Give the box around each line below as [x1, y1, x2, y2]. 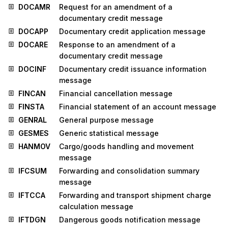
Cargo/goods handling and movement [59, 142, 194, 151]
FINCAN [18, 89, 46, 98]
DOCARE [18, 40, 48, 49]
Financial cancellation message [59, 89, 173, 98]
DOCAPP [18, 27, 48, 36]
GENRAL [18, 116, 47, 125]
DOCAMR [18, 3, 50, 12]
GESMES [18, 129, 49, 138]
